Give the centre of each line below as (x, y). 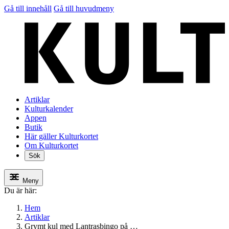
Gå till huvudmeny (84, 8)
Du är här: (20, 191)
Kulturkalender (49, 109)
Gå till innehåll (28, 8)
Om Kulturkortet (51, 146)
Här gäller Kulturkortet (61, 136)
